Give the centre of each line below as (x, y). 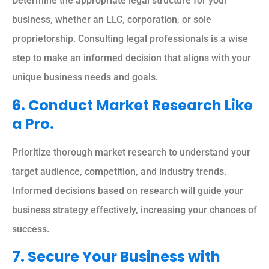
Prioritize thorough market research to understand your (131, 152)
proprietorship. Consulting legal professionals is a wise (130, 39)
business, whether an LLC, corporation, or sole (112, 20)
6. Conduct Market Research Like (132, 105)
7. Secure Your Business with (116, 257)
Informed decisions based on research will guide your (128, 190)
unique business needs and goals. (85, 77)
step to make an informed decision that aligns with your (131, 58)
